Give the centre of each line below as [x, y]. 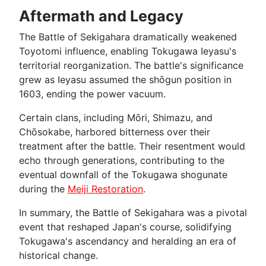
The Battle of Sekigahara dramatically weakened [128, 37]
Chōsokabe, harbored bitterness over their [115, 132]
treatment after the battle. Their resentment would [132, 146]
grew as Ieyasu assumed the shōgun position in [125, 79]
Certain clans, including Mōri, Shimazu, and [116, 117]
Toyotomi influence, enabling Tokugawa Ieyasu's [128, 51]
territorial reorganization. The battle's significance [131, 65]
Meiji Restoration [105, 189]
